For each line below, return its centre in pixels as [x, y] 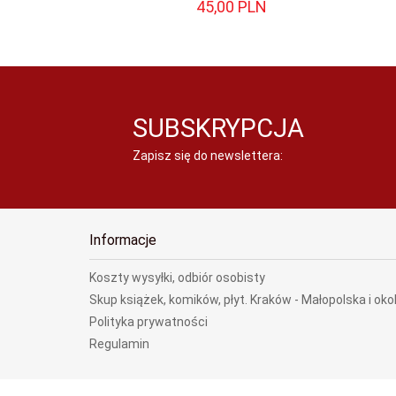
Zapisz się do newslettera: [208, 156]
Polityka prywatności [148, 322]
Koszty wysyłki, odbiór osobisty [177, 278]
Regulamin [119, 344]
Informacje [123, 240]
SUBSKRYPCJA [219, 128]
